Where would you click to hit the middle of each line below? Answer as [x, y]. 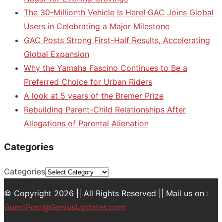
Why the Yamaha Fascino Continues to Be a [106, 68]
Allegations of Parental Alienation [86, 123]
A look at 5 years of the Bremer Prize [94, 95]
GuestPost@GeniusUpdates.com [65, 207]
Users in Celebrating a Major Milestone [97, 26]
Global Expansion [56, 54]
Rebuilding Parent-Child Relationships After [105, 109]
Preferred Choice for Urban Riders [88, 82]
